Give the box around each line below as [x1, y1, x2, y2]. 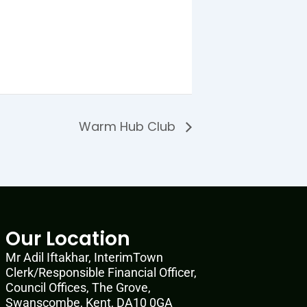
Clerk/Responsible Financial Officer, [5, 265, 197, 280]
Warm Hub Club [79, 117, 179, 135]
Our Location [5, 225, 130, 252]
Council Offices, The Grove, [5, 280, 151, 295]
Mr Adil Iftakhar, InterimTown [5, 250, 163, 265]
